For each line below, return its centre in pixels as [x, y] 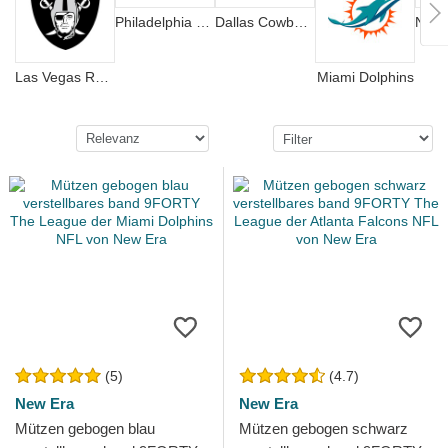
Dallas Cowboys [301, 22]
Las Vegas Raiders [102, 77]
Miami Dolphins [365, 77]
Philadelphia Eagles [203, 22]
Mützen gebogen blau [85, 428]
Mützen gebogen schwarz [323, 428]
